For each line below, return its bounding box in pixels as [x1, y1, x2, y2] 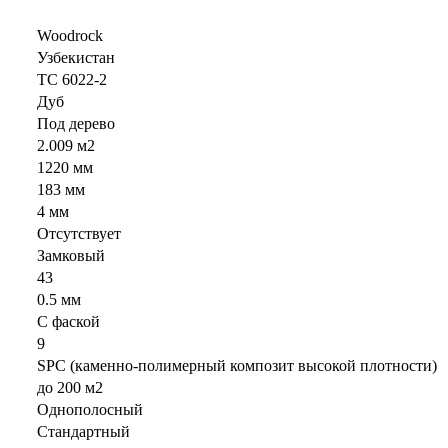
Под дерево [37, 115, 115, 133]
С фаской [37, 313, 100, 331]
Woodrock [37, 27, 103, 45]
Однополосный [37, 401, 143, 419]
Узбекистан [37, 49, 115, 67]
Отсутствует [37, 225, 121, 243]
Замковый [37, 247, 105, 265]
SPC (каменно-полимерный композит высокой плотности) [37, 357, 437, 375]
